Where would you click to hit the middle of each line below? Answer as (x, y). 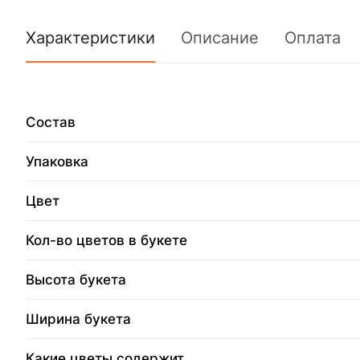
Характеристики (90, 37)
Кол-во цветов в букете (106, 240)
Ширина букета (78, 319)
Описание (220, 37)
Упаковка (57, 161)
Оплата (313, 37)
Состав (51, 122)
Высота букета (76, 279)
